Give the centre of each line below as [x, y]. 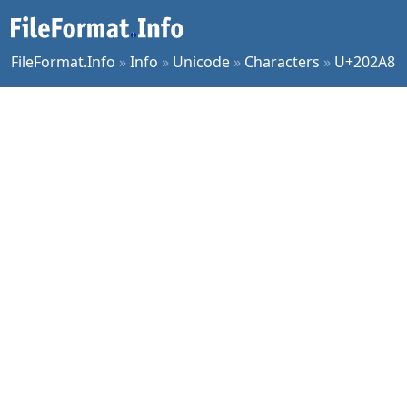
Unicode [201, 62]
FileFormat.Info [63, 62]
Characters [282, 62]
